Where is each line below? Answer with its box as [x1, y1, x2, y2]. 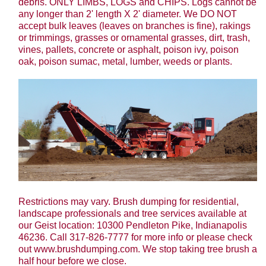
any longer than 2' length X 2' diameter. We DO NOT [18, 9, 237, 20]
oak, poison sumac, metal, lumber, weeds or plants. [18, 56, 232, 67]
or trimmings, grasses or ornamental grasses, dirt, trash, [18, 33, 250, 43]
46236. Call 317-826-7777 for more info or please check [18, 232, 252, 242]
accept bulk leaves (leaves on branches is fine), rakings [18, 21, 251, 31]
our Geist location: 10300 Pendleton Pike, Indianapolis [18, 220, 247, 230]
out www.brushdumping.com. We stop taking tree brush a [18, 243, 257, 254]
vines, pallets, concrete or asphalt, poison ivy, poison [18, 45, 239, 55]
